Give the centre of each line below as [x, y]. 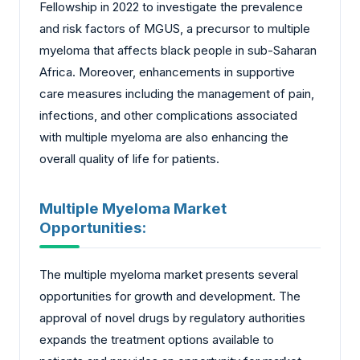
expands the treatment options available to [157, 340]
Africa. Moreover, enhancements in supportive [167, 72]
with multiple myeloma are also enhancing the [164, 137]
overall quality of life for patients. [129, 158]
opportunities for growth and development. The [170, 297]
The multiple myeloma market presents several [169, 275]
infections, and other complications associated [168, 115]
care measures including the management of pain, [177, 93]
